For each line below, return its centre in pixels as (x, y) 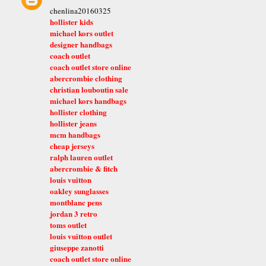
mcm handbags (75, 134)
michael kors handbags (88, 100)
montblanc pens (76, 202)
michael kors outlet (82, 33)
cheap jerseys (72, 145)
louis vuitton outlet (81, 236)
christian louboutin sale (89, 89)
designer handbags (81, 44)
